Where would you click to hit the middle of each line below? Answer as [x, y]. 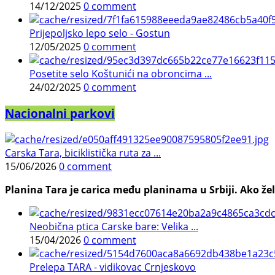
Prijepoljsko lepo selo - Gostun [100, 33]
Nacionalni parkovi [60, 113]
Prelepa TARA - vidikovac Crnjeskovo [113, 267]
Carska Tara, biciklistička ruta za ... [83, 153]
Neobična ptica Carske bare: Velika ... [114, 226]
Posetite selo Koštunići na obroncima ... [121, 74]
